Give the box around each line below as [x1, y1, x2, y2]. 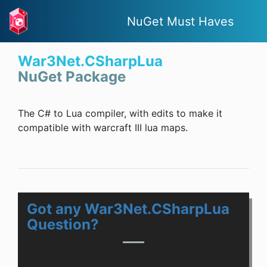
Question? [27, 216, 99, 234]
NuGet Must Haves [127, 14, 234, 29]
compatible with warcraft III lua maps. [18, 122, 188, 134]
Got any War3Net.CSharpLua [27, 200, 229, 218]
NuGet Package [18, 68, 126, 86]
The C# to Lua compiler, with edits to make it [18, 107, 222, 120]
